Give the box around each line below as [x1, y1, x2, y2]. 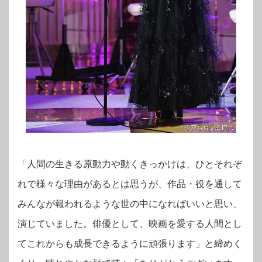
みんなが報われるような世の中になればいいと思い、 [18, 199, 242, 209]
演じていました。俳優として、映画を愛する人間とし [18, 219, 242, 229]
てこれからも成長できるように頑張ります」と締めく [18, 239, 242, 249]
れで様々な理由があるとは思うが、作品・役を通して [18, 179, 242, 189]
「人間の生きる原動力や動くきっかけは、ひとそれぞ [18, 159, 242, 170]
